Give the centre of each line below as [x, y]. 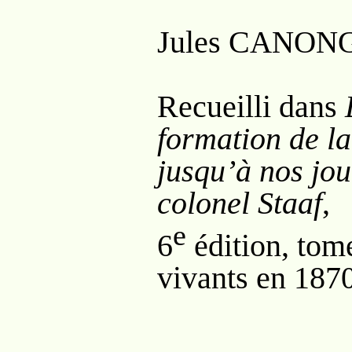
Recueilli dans [251, 106]
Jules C [203, 42]
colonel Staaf [240, 203]
